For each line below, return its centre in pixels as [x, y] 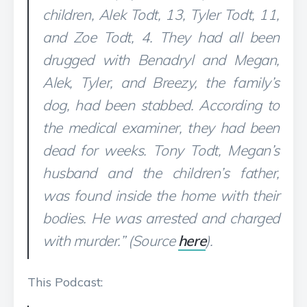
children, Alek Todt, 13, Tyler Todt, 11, [161, 14]
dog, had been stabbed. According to [161, 105]
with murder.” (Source [110, 241]
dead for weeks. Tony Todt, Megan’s [161, 150]
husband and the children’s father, [161, 173]
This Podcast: [65, 282]
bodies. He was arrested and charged [161, 218]
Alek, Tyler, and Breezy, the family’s [161, 82]
